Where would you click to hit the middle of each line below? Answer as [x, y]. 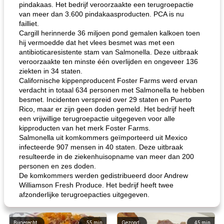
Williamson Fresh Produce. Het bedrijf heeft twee [96, 185]
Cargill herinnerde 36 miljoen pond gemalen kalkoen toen [109, 33]
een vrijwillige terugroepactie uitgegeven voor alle [97, 118]
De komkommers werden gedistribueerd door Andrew [103, 175]
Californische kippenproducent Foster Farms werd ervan [108, 80]
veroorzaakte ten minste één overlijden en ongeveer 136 [108, 61]
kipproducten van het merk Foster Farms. [85, 128]
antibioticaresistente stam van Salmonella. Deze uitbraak [108, 52]
